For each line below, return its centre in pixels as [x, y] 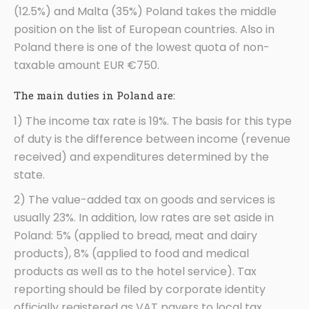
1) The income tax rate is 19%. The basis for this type [153, 121]
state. [29, 175]
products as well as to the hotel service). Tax [135, 272]
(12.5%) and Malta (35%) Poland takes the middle [145, 12]
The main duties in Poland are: [94, 96]
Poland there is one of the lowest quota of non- [142, 48]
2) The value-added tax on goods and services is [144, 200]
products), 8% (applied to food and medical [131, 254]
